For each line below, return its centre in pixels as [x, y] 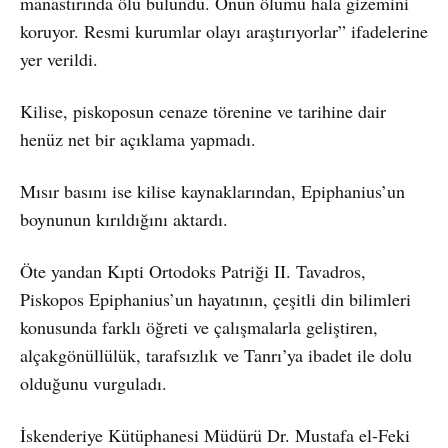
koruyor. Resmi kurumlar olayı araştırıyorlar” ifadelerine [224, 30]
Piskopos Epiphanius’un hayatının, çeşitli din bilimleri [215, 298]
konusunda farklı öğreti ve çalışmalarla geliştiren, [199, 326]
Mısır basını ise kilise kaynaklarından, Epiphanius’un [212, 190]
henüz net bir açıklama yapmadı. [138, 138]
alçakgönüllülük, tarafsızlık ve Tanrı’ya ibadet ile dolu [216, 354]
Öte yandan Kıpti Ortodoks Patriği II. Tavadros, [193, 270]
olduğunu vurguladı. [93, 382]
